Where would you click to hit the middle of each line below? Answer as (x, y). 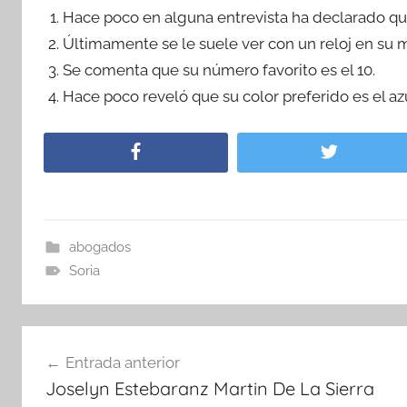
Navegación (89, 342)
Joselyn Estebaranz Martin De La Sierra (209, 388)
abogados (99, 248)
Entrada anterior (122, 362)
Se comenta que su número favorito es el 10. (219, 69)
